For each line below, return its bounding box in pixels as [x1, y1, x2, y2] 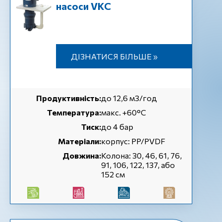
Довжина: [62, 151, 101, 160]
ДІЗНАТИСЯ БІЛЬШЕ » [70, 52, 158, 61]
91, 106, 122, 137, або [101, 160, 175, 169]
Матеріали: [58, 136, 101, 146]
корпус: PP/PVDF [101, 136, 165, 146]
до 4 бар [101, 122, 133, 131]
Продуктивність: [36, 93, 101, 103]
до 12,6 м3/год [101, 93, 157, 103]
